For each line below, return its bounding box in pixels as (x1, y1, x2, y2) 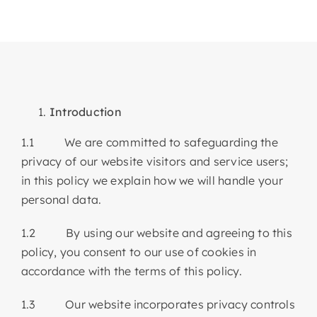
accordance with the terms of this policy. (21, 263, 242, 278)
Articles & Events (38, 3, 132, 18)
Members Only (38, 50, 118, 64)
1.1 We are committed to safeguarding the (21, 134, 278, 149)
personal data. (21, 192, 102, 207)
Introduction (49, 104, 122, 119)
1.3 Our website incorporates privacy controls (21, 296, 295, 311)
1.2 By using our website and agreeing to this (21, 225, 292, 240)
